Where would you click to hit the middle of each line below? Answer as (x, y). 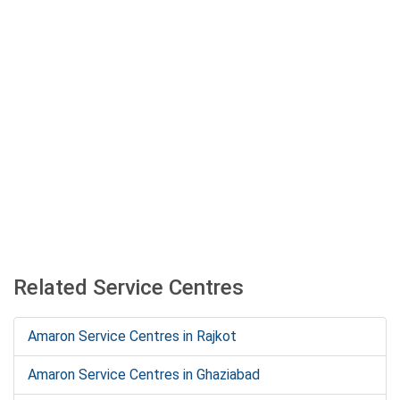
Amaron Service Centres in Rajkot (132, 336)
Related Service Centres (129, 287)
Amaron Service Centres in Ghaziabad (144, 375)
